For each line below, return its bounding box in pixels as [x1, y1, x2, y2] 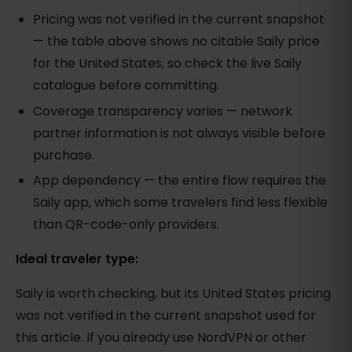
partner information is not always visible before [33, 124, 326, 143]
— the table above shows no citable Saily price [33, 31, 321, 50]
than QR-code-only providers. [33, 215, 220, 234]
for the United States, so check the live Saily [33, 53, 302, 72]
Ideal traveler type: [16, 250, 138, 269]
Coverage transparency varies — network [33, 102, 293, 121]
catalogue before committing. [33, 75, 220, 94]
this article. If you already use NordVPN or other [16, 328, 306, 347]
